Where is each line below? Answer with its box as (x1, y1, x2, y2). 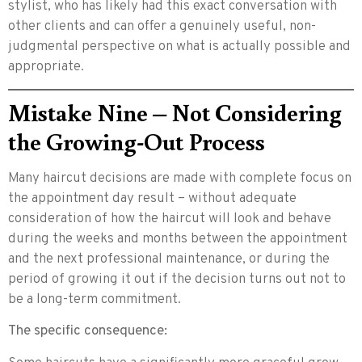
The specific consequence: (8, 322, 167, 341)
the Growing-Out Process (8, 124, 265, 157)
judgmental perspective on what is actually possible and (8, 37, 351, 56)
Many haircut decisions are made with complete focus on (8, 169, 351, 187)
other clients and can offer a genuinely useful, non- (8, 17, 316, 36)
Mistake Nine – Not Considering (8, 95, 342, 128)
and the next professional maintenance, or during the (8, 250, 330, 268)
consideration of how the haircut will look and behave (8, 209, 331, 228)
